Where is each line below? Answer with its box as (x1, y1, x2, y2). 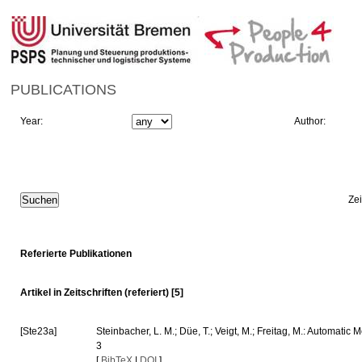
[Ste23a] (20, 326, 57, 337)
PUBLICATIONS (11, 82, 117, 98)
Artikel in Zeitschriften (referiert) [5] (20, 287, 184, 298)
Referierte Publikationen (20, 248, 133, 259)
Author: (294, 116, 329, 127)
